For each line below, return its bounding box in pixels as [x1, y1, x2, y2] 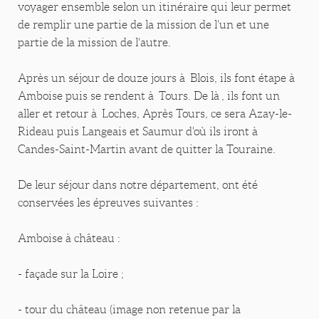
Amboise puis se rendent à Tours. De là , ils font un [18, 90, 280, 103]
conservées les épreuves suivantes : [18, 197, 199, 209]
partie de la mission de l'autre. [18, 36, 171, 49]
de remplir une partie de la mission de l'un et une [18, 19, 269, 31]
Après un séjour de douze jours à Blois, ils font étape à [18, 72, 297, 85]
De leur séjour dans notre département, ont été [18, 179, 258, 192]
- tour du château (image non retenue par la [18, 303, 241, 316]
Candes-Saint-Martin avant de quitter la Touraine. [18, 143, 276, 156]
